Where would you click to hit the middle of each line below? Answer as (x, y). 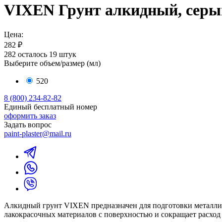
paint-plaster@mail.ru (38, 133)
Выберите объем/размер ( (47, 63)
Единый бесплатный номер (51, 107)
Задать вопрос (28, 124)
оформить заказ (30, 115)
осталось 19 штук (47, 54)
